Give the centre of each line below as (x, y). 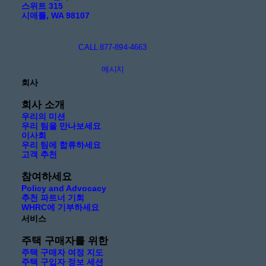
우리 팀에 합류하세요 (61, 145)
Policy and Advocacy (64, 188)
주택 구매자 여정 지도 (62, 252)
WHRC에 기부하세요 (60, 207)
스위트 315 (42, 6)
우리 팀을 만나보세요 (61, 126)
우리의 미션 (43, 116)
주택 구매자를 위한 (65, 241)
